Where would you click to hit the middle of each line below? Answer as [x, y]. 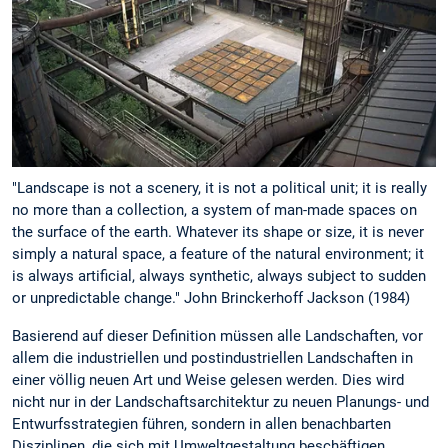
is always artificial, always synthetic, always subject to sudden [219, 276]
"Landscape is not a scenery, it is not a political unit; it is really [219, 188]
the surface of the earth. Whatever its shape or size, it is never [218, 232]
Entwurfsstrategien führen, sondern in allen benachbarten [201, 423]
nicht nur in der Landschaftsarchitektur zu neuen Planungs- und [220, 401]
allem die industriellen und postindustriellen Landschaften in [212, 357]
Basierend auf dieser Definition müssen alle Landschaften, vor [217, 335]
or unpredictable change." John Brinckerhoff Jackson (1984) [211, 298]
